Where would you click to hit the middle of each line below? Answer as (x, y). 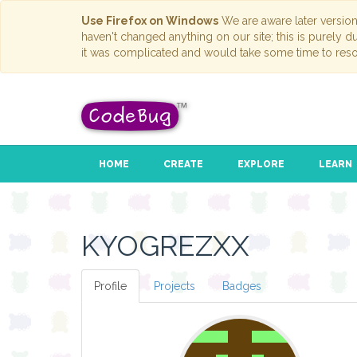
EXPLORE (261, 165)
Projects (175, 286)
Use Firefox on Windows (150, 21)
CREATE (183, 165)
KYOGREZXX (165, 246)
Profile (110, 286)
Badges (242, 286)
